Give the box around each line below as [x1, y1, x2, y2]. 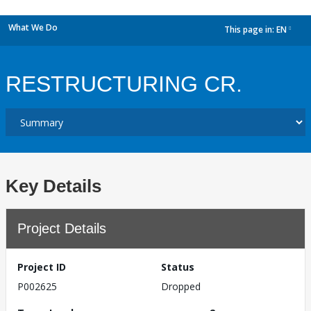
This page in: [224, 24, 276, 36]
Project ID [17, 260, 66, 274]
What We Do [8, 22, 58, 33]
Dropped [161, 280, 201, 293]
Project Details [17, 221, 106, 236]
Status [161, 260, 194, 274]
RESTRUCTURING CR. [6, 72, 242, 96]
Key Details [6, 176, 101, 196]
